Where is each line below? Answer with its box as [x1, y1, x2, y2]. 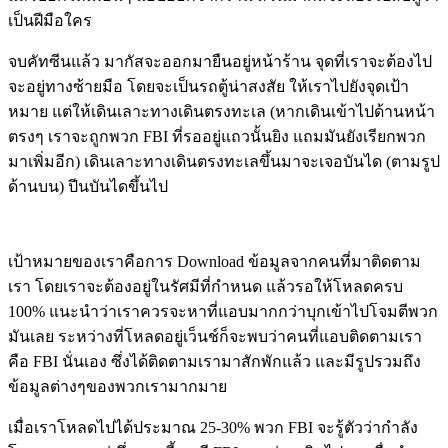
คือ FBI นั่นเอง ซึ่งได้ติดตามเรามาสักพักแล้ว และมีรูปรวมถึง [8, 353, 421, 371]
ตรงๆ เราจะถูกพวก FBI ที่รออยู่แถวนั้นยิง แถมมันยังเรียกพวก [8, 128, 426, 146]
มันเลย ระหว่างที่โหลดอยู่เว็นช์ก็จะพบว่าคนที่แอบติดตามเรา [8, 328, 422, 346]
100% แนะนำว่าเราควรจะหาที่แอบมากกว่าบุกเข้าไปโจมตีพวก [8, 303, 438, 321]
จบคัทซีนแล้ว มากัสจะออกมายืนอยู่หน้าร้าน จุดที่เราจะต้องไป [8, 53, 432, 71]
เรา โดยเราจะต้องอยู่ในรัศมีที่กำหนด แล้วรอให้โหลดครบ [8, 278, 403, 296]
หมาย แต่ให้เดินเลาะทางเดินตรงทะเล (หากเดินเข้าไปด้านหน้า [8, 103, 435, 121]
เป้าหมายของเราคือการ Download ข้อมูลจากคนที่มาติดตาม [8, 253, 421, 271]
